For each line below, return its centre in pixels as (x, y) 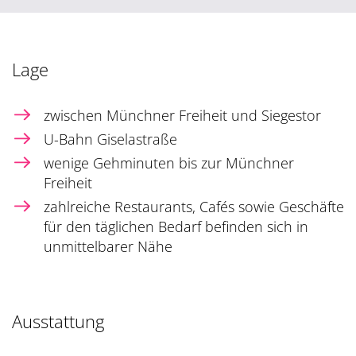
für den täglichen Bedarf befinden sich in (176, 227)
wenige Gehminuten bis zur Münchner (169, 163)
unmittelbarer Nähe (108, 247)
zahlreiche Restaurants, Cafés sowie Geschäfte (194, 207)
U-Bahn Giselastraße (110, 139)
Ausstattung (58, 321)
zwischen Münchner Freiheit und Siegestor (182, 116)
